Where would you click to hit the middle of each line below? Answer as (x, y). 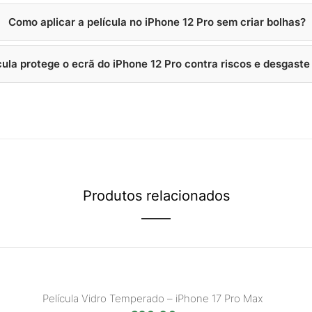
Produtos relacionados (156, 196)
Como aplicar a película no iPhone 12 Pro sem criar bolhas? (157, 22)
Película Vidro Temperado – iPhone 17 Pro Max (153, 298)
